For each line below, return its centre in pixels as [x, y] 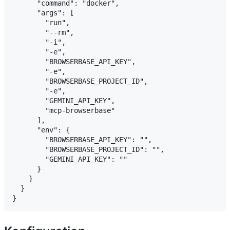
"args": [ [43, 13]
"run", [41, 23]
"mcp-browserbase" [64, 111]
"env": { [41, 130]
